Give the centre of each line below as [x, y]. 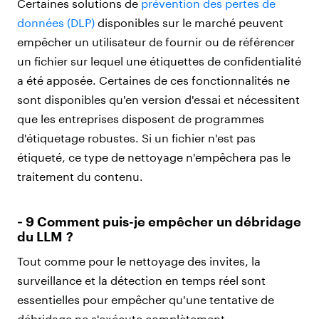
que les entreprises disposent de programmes [141, 118]
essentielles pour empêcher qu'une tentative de [146, 299]
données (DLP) [56, 22]
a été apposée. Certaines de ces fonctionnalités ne [153, 80]
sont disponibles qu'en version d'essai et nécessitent [158, 99]
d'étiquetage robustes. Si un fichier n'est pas [136, 137]
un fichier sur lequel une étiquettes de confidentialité [159, 61]
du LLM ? [45, 236]
